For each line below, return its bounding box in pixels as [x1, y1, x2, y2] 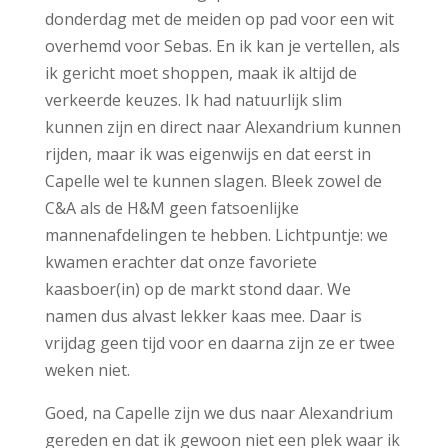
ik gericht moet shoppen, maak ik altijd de [44, 61, 357, 84]
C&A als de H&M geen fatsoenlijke [44, 196, 299, 219]
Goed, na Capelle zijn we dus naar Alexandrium [44, 401, 393, 424]
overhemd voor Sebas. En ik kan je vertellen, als [44, 34, 400, 57]
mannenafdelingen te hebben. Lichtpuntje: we [44, 223, 388, 246]
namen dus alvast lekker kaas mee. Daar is [44, 304, 362, 327]
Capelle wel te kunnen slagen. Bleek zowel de [44, 169, 382, 192]
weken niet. [44, 358, 130, 381]
